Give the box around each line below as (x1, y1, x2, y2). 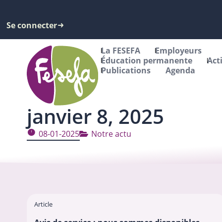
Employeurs (155, 45, 202, 56)
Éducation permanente (101, 55, 193, 66)
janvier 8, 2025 (26, 103, 164, 130)
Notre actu (91, 128, 131, 139)
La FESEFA (101, 45, 141, 56)
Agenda (166, 65, 196, 76)
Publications (101, 65, 151, 76)
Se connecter (6, 20, 57, 31)
